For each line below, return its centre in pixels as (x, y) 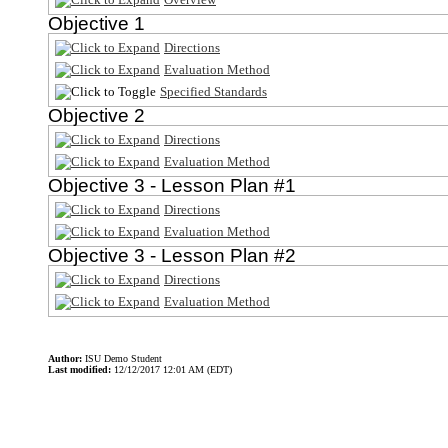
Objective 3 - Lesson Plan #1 (172, 186)
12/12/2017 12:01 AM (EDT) (171, 370)
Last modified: (79, 370)
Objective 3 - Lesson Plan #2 (172, 256)
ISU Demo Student (122, 359)
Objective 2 (96, 116)
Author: (65, 359)
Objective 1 (96, 24)
